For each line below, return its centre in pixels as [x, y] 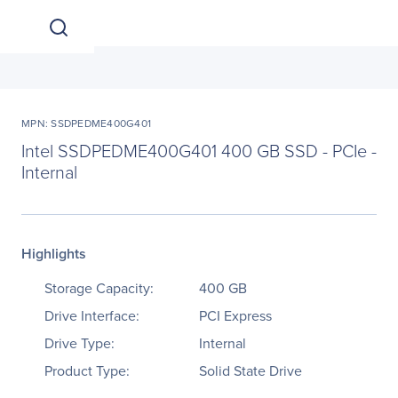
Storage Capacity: [99, 288]
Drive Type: [80, 343]
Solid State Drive [251, 371]
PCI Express [235, 316]
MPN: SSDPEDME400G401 [86, 123]
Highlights [54, 254]
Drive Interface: [92, 316]
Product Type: [87, 371]
